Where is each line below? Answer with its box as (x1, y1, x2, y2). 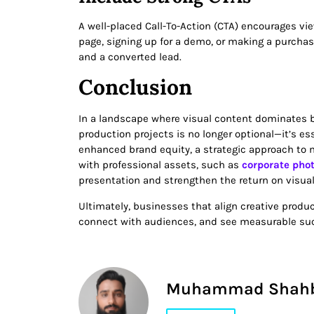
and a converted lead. (78, 50, 182, 63)
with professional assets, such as (78, 158, 242, 172)
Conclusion (78, 74, 192, 101)
